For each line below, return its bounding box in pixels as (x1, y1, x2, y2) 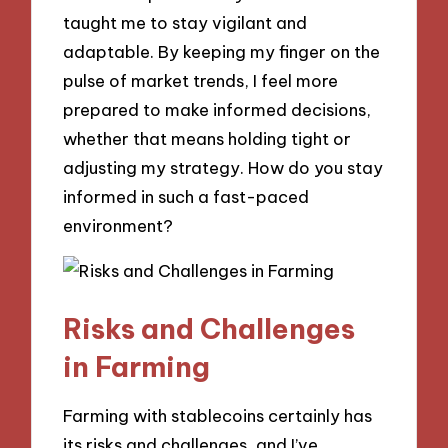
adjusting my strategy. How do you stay (63, 157, 384, 179)
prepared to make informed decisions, (63, 99, 372, 121)
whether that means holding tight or (63, 128, 352, 150)
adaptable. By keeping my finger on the (63, 41, 381, 63)
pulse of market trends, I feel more (63, 70, 339, 92)
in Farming (63, 348, 211, 384)
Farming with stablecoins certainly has (63, 405, 373, 427)
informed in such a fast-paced (63, 186, 310, 208)
